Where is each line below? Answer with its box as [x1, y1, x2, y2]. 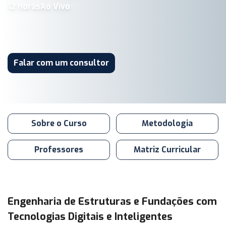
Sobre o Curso [31, 118, 87, 129]
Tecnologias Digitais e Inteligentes [8, 210, 173, 223]
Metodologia [142, 118, 193, 129]
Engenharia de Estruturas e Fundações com [8, 195, 217, 208]
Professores [34, 144, 83, 155]
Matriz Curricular [134, 144, 201, 155]
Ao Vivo [40, 1, 70, 12]
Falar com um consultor [14, 58, 109, 68]
